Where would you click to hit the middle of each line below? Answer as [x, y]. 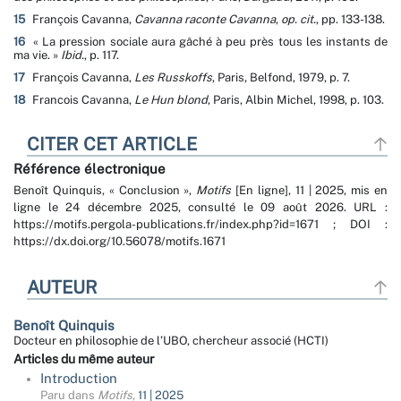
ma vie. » [37, 55]
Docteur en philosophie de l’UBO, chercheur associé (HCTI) [171, 341]
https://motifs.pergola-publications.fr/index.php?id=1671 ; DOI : [200, 225]
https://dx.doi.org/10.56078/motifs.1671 [119, 242]
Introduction [79, 379]
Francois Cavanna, [82, 100]
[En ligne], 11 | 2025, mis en [310, 191]
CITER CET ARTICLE [112, 145]
